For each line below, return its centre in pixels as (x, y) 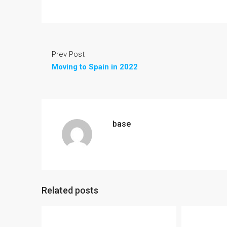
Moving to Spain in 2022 (95, 67)
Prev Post (68, 54)
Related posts (70, 190)
